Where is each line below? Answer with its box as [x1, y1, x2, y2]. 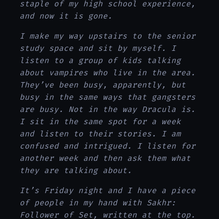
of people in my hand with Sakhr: [20, 197, 176, 208]
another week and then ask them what [20, 153, 191, 164]
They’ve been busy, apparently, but [20, 80, 186, 90]
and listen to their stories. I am [20, 129, 181, 139]
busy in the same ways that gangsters [20, 92, 196, 103]
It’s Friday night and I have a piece [20, 185, 196, 196]
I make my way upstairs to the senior [20, 31, 196, 42]
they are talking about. [20, 165, 132, 176]
